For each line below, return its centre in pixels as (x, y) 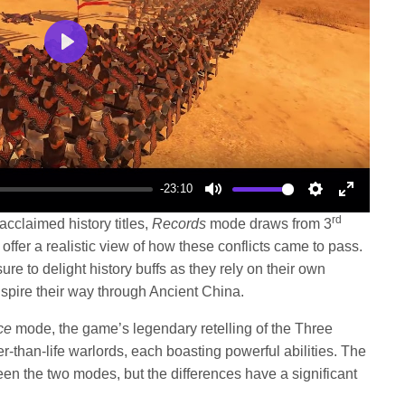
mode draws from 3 (271, 224)
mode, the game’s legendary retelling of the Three (174, 329)
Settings (341, 209)
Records (181, 224)
